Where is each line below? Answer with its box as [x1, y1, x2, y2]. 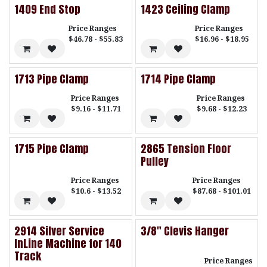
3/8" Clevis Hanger [140, 223, 229, 240]
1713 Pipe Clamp [14, 70, 89, 87]
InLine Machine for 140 [14, 235, 122, 252]
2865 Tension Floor [140, 141, 231, 157]
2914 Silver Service [14, 223, 104, 240]
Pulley [140, 153, 169, 170]
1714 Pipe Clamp [140, 70, 216, 87]
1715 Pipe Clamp [14, 141, 89, 157]
